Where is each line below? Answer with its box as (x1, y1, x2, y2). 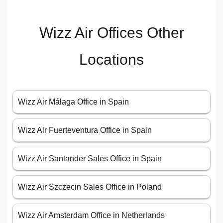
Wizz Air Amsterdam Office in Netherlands (18, 211, 165, 220)
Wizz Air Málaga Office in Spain (18, 98, 129, 107)
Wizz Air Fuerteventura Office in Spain (18, 126, 152, 135)
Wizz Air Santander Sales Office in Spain (18, 154, 162, 163)
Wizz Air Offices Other (39, 24, 184, 41)
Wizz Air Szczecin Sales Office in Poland (18, 183, 162, 192)
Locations (79, 51, 144, 68)
